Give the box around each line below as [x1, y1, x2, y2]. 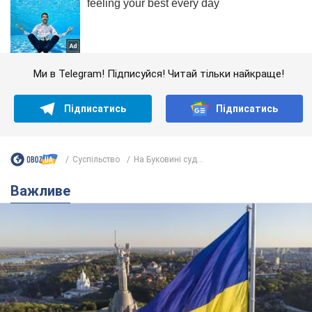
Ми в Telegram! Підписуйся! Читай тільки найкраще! [33, 68, 284, 81]
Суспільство [72, 154, 120, 164]
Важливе [19, 182, 70, 200]
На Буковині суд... [134, 154, 203, 164]
